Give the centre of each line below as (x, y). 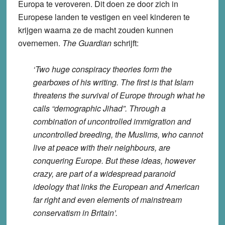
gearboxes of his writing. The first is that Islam (113, 82)
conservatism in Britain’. (75, 212)
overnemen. (40, 43)
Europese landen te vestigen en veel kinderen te (104, 17)
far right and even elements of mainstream (107, 199)
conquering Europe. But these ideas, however (114, 160)
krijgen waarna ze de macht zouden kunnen (95, 30)
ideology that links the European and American (116, 186)
